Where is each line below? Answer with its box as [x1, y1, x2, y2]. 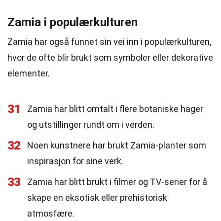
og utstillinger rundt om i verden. [27, 119, 154, 130]
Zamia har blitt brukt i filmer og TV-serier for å [27, 177, 207, 187]
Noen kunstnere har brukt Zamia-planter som [27, 140, 206, 150]
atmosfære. [27, 208, 74, 219]
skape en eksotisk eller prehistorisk [27, 192, 167, 203]
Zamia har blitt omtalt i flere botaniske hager [27, 104, 203, 114]
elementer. [7, 68, 50, 78]
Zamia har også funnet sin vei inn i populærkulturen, [7, 37, 211, 47]
